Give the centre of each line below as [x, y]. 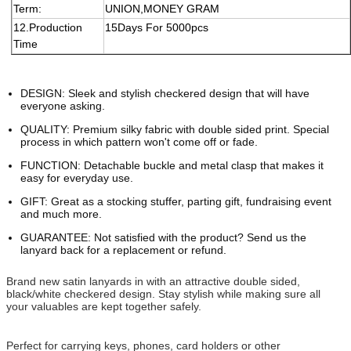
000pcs [191, 27]
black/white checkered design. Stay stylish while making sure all [163, 293]
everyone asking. [63, 105]
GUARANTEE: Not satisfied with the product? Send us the [163, 237]
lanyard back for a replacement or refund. [123, 250]
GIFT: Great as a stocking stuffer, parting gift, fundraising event [176, 201]
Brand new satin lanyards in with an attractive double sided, [153, 281]
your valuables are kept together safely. [104, 306]
